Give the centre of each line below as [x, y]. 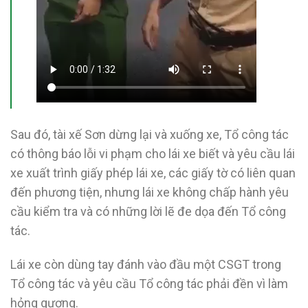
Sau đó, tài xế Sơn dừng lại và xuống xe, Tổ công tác [150, 134]
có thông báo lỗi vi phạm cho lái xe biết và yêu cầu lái [153, 153]
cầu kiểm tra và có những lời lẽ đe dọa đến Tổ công [148, 211]
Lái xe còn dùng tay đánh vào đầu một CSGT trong [146, 264]
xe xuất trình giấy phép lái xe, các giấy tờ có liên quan [153, 173]
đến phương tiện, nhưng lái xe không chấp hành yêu [150, 192]
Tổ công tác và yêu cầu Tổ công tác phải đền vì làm [149, 283]
